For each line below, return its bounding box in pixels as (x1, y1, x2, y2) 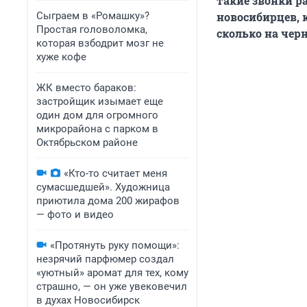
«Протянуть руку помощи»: (50, 239, 180, 251)
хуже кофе (36, 51, 86, 63)
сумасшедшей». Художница (36, 181, 170, 193)
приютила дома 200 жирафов (36, 195, 180, 207)
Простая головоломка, (36, 23, 147, 36)
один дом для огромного (36, 109, 158, 121)
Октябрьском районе (36, 136, 138, 149)
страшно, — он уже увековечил (36, 280, 187, 293)
